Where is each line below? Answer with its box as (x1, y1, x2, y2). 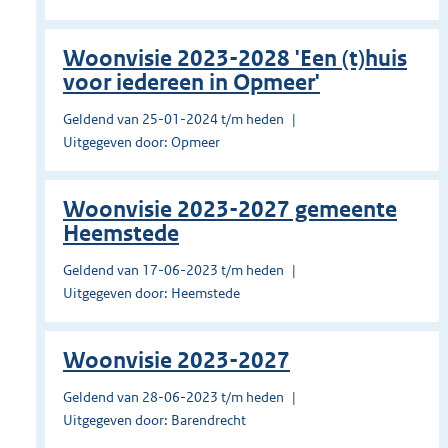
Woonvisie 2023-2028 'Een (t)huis (63, 45, 407, 73)
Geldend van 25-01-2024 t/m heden (63, 110, 284, 129)
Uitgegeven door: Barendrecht (63, 411, 246, 430)
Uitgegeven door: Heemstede (63, 284, 240, 303)
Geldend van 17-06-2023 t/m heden (63, 261, 284, 280)
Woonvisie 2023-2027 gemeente (63, 196, 397, 224)
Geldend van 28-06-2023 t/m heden (63, 388, 284, 407)
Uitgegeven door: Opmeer (63, 133, 220, 152)
